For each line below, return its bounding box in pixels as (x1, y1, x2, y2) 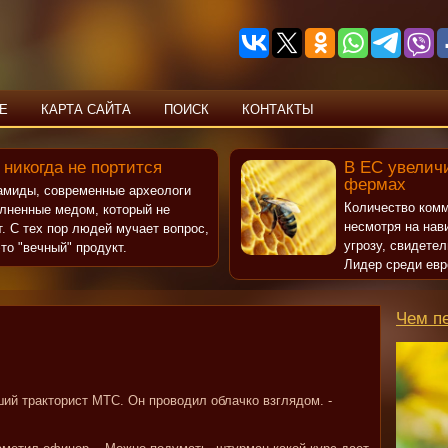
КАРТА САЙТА (41, 102, 131, 117)
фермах (344, 175, 406, 194)
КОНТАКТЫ (242, 102, 314, 117)
